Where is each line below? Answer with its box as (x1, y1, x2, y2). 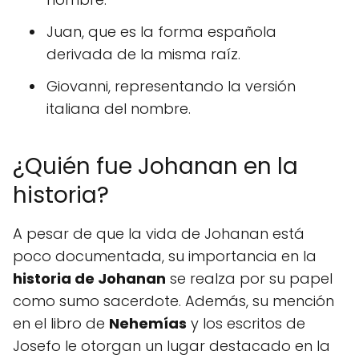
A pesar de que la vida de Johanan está (13, 224, 305, 244)
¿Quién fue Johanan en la (13, 151, 298, 183)
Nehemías (109, 313, 187, 334)
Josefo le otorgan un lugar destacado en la (13, 336, 330, 357)
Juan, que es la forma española (46, 22, 276, 42)
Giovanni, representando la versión (46, 76, 296, 97)
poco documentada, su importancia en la (13, 246, 317, 267)
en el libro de (13, 313, 109, 334)
